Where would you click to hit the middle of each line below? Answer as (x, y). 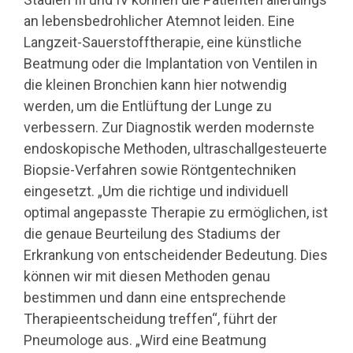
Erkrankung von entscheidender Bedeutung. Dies (176, 255)
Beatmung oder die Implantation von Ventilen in (171, 63)
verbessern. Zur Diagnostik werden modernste (169, 127)
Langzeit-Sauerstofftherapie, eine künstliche (163, 42)
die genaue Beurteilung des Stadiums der (152, 233)
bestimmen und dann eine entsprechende (155, 297)
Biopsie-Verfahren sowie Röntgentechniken (160, 169)
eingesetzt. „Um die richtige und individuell (156, 191)
